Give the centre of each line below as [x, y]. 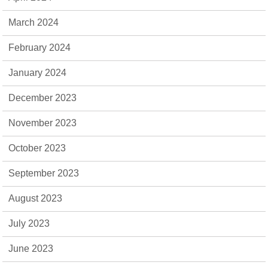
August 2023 [36, 198]
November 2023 [43, 123]
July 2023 [29, 223]
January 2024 [38, 73]
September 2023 [44, 173]
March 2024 [34, 22]
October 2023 [37, 148]
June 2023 [31, 249]
